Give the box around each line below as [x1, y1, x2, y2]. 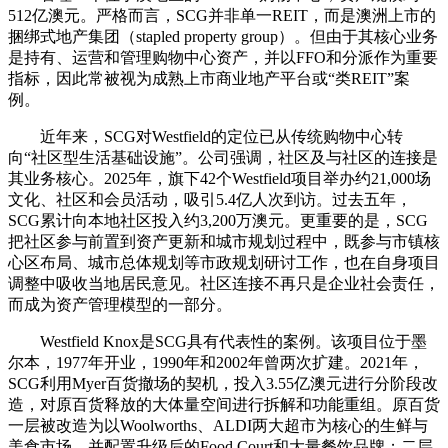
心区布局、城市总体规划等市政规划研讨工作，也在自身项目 [8, 253, 440, 271]
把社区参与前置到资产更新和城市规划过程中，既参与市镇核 [8, 232, 440, 250]
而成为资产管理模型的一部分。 [8, 295, 232, 313]
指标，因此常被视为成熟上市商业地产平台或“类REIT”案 [8, 69, 410, 87]
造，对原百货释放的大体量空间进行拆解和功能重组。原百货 [8, 395, 440, 413]
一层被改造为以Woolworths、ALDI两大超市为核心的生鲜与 [8, 416, 428, 434]
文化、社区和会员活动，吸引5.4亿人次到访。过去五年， [8, 190, 412, 208]
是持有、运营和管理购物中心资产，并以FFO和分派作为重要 [8, 48, 438, 66]
